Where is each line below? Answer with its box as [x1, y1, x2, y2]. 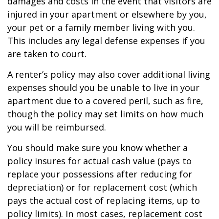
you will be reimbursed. [7, 121, 106, 133]
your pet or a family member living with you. [7, 22, 195, 33]
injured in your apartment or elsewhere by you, [7, 8, 207, 20]
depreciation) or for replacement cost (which [7, 181, 197, 193]
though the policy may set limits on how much [7, 108, 203, 120]
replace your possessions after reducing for [7, 168, 192, 180]
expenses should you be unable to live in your [7, 82, 199, 93]
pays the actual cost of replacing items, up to [7, 195, 200, 206]
